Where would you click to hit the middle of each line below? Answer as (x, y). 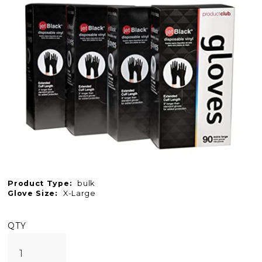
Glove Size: (32, 194)
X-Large (79, 194)
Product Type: (40, 184)
